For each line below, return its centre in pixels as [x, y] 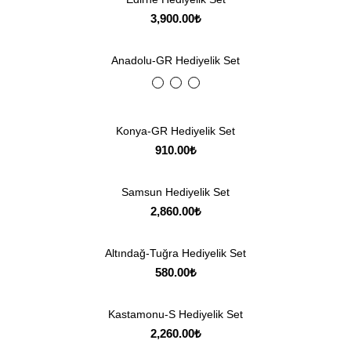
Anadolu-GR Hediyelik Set [175, 60]
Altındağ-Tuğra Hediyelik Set [175, 253]
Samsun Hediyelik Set [175, 192]
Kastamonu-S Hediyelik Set [175, 315]
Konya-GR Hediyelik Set [175, 131]
